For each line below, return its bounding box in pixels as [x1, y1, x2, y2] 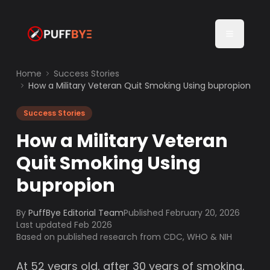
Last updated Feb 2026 [16, 219, 113, 231]
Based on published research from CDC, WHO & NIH [16, 231, 233, 243]
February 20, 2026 [166, 207, 240, 219]
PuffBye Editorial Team [28, 207, 124, 219]
